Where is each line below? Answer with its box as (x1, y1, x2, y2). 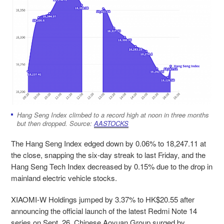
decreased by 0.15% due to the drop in (87, 160, 212, 171)
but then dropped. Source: (17, 118, 94, 128)
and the (179, 149, 205, 160)
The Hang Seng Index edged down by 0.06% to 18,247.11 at (11, 137, 206, 148)
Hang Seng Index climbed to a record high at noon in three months (17, 109, 209, 119)
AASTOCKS (94, 118, 128, 128)
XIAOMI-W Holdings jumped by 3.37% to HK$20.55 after (11, 193, 194, 204)
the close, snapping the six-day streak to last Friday (11, 149, 177, 160)
